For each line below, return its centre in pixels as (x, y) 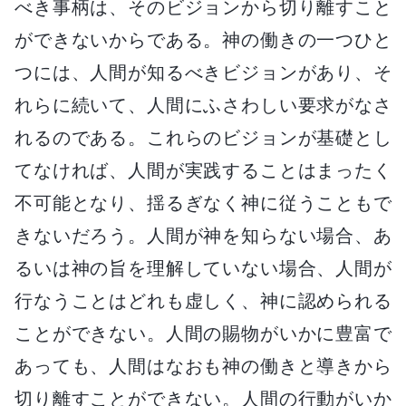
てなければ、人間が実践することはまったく (203, 170)
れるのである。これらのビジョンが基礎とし (203, 137)
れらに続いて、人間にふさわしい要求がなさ (203, 105)
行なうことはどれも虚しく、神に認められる (203, 300)
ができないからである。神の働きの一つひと (203, 39)
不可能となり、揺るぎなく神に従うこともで (203, 203)
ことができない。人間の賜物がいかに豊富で (203, 333)
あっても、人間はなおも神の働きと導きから (203, 366)
